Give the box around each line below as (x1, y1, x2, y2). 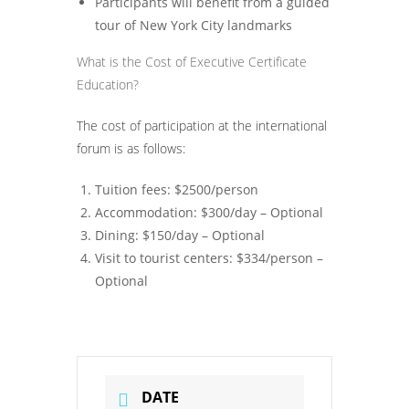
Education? (77, 76, 139, 93)
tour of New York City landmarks (95, 16, 292, 34)
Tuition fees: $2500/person (95, 181, 258, 198)
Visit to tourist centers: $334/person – (95, 249, 323, 267)
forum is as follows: (77, 140, 185, 157)
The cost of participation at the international (77, 117, 327, 134)
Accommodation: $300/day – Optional (95, 204, 323, 221)
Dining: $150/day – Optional (95, 226, 265, 244)
